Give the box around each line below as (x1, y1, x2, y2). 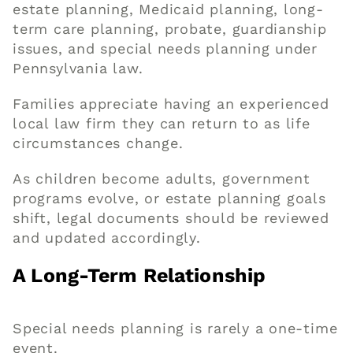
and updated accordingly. (13, 229, 201, 246)
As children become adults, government (13, 169, 310, 187)
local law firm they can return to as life (13, 114, 310, 132)
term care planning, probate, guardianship (13, 20, 327, 37)
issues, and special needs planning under (13, 39, 318, 57)
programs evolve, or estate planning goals (13, 189, 326, 206)
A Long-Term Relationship (13, 263, 266, 287)
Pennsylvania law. (13, 59, 143, 76)
